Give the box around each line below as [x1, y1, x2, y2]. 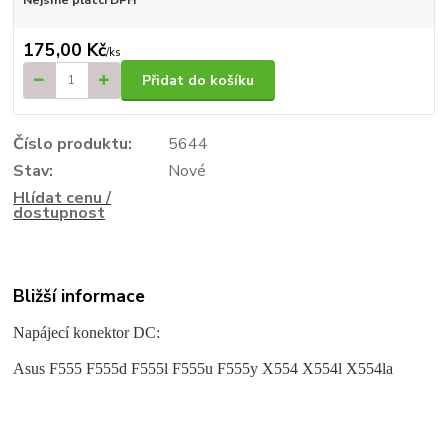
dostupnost [13, 201, 106, 224]
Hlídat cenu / [13, 186, 112, 209]
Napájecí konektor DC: [13, 323, 161, 341]
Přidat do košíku [142, 70, 254, 90]
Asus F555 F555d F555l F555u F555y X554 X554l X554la [13, 359, 394, 377]
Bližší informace [13, 284, 146, 309]
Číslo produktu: [13, 132, 133, 155]
